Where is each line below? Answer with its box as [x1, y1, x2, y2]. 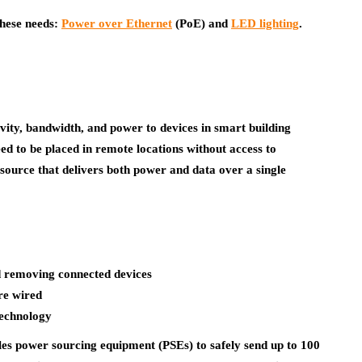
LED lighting [231, 17, 299, 30]
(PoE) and [172, 17, 231, 30]
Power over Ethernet [61, 17, 172, 30]
